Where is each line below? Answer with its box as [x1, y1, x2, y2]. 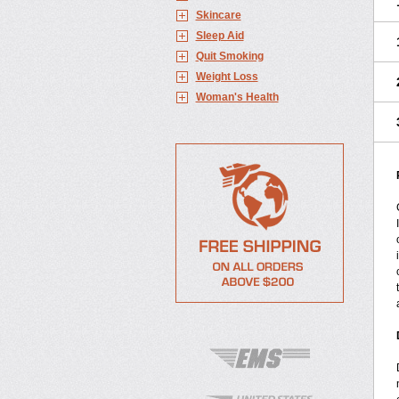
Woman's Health [195, 91, 279, 103]
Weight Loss [195, 70, 258, 83]
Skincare [195, 9, 241, 21]
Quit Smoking [195, 50, 264, 62]
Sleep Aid [195, 29, 244, 42]
